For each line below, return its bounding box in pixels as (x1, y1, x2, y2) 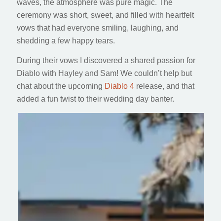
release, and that (134, 81, 194, 90)
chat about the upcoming (16, 81, 105, 90)
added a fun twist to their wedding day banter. (16, 94, 174, 103)
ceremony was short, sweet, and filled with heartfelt (16, 11, 194, 20)
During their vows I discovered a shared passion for (16, 56, 195, 65)
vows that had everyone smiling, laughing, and (16, 24, 179, 33)
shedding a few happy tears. (16, 37, 115, 45)
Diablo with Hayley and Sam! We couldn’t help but (16, 69, 192, 77)
